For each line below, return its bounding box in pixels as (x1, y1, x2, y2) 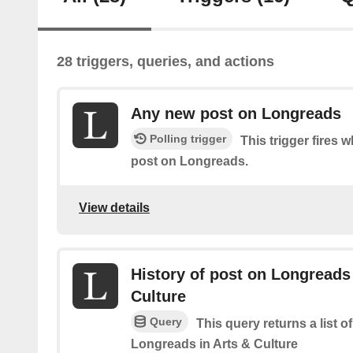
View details (79, 201, 150, 215)
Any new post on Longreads (131, 105, 341, 123)
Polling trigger (150, 132, 226, 146)
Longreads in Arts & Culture (131, 336, 298, 351)
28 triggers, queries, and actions (57, 54, 274, 70)
